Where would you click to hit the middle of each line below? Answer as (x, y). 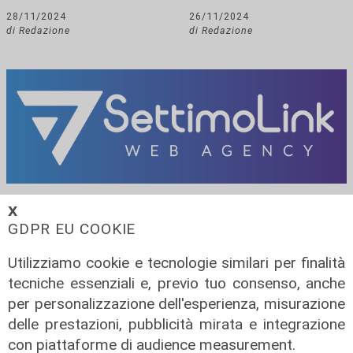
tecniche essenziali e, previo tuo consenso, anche (176, 283)
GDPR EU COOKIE (72, 229)
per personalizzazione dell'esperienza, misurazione (176, 303)
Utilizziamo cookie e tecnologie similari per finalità (176, 262)
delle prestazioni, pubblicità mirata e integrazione (176, 324)
